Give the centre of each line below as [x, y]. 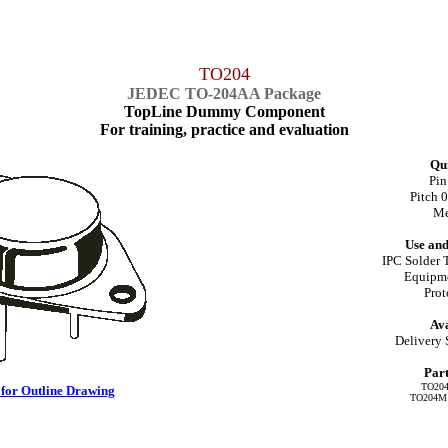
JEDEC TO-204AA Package [224, 93]
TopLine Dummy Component [224, 111]
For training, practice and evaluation [224, 129]
